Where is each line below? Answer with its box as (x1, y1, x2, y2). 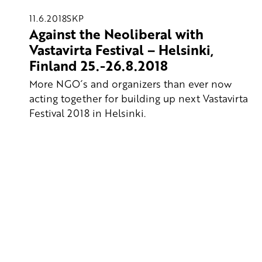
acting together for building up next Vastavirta (29, 91, 248, 105)
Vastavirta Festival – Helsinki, (29, 40, 213, 60)
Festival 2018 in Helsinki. (29, 105, 146, 120)
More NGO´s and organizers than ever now (29, 76, 232, 91)
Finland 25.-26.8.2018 (29, 56, 168, 76)
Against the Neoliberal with (29, 24, 204, 44)
